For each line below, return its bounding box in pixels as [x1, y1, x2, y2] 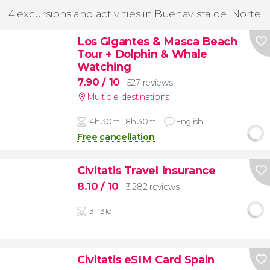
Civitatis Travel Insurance [77, 163, 216, 178]
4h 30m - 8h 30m [89, 116, 156, 127]
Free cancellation [77, 131, 155, 143]
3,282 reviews [125, 181, 180, 192]
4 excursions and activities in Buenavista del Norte [8, 7, 261, 20]
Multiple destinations [86, 92, 169, 103]
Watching [77, 59, 131, 74]
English [175, 116, 203, 127]
